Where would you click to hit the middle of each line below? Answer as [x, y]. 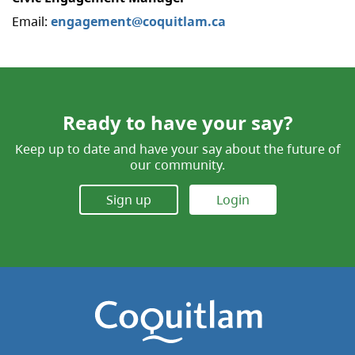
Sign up [128, 200]
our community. [177, 164]
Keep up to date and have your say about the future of [177, 149]
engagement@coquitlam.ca [138, 21]
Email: [31, 21]
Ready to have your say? [177, 122]
